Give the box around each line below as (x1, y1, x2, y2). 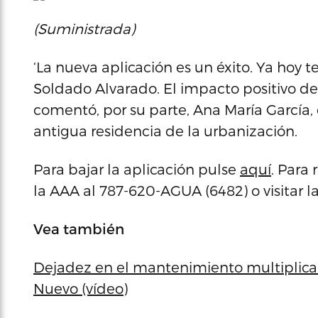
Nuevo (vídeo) (33, 280, 128, 297)
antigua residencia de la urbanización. (33, 122, 297, 139)
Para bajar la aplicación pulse (33, 160, 240, 177)
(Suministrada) (33, 20, 135, 37)
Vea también (33, 220, 124, 237)
